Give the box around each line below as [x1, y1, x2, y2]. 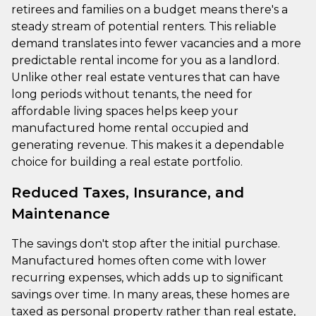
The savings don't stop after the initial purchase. [11, 236, 280, 250]
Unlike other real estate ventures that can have [11, 70, 280, 84]
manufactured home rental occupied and [11, 121, 249, 135]
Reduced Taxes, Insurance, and [11, 183, 244, 201]
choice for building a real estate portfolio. [11, 154, 243, 169]
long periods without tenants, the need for [11, 87, 253, 101]
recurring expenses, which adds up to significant [11, 270, 284, 284]
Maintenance [11, 205, 110, 222]
